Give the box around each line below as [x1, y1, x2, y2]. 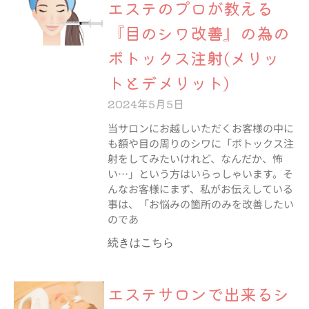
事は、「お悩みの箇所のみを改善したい [107, 197, 294, 211]
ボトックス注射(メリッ [107, 46, 279, 70]
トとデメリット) [107, 70, 229, 94]
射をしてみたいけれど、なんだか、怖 [107, 151, 283, 166]
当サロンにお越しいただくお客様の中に [107, 121, 294, 135]
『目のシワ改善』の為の [107, 21, 290, 45]
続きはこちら [107, 235, 174, 249]
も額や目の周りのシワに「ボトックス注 [107, 136, 294, 150]
